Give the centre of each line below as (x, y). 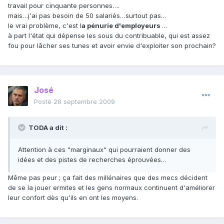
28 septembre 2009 (84, 102)
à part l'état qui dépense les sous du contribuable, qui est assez (109, 36)
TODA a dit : (48, 128)
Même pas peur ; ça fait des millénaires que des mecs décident (108, 178)
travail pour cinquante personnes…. (64, 6)
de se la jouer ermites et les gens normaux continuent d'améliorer (111, 188)
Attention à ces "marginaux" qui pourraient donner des (104, 150)
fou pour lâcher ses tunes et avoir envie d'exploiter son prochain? (112, 46)
